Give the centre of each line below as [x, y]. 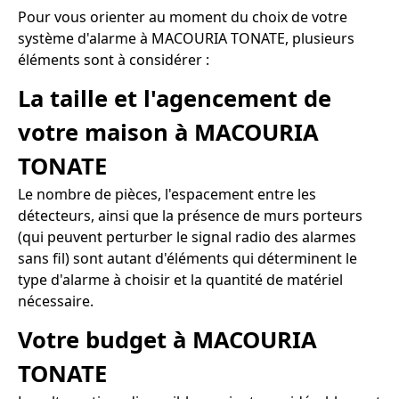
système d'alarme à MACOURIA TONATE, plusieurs [186, 39]
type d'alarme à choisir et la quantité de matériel [180, 280]
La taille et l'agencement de [175, 99]
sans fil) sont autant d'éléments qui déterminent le [187, 259]
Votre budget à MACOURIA [167, 339]
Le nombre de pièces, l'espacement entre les [167, 195]
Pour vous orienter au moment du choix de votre [183, 17]
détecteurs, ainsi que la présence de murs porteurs [190, 216]
